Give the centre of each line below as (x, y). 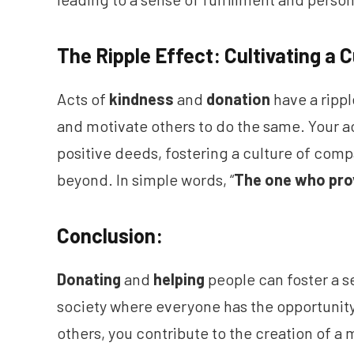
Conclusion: (110, 235)
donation (238, 99)
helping (181, 279)
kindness (140, 99)
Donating (90, 279)
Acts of (81, 99)
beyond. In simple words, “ (145, 180)
